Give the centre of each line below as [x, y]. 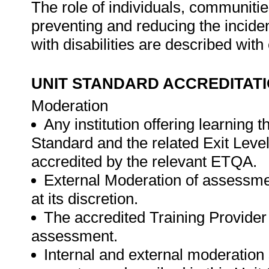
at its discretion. [85, 199]
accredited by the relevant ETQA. [144, 162]
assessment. [74, 236]
